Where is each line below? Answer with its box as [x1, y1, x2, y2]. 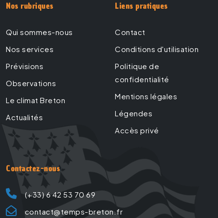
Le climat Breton [6, 95, 65, 105]
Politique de [115, 61, 159, 71]
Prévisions [6, 61, 43, 71]
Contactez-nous [6, 163, 60, 174]
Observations [6, 78, 56, 88]
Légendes [115, 109, 152, 118]
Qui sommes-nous [6, 27, 73, 37]
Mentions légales [115, 91, 177, 101]
